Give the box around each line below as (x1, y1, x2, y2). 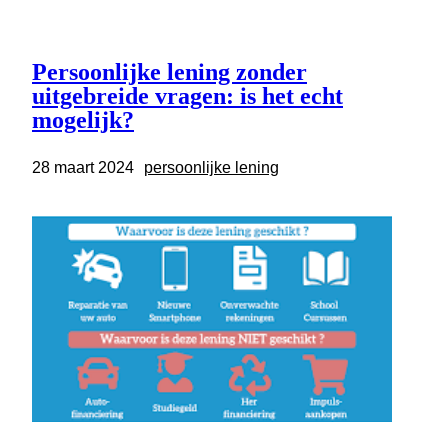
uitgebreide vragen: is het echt (32, 83, 343, 110)
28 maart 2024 (32, 159, 134, 177)
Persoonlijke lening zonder (32, 59, 307, 86)
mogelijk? (32, 107, 134, 134)
